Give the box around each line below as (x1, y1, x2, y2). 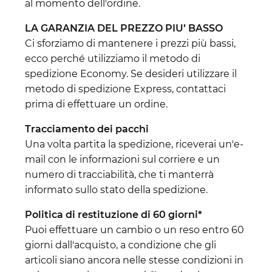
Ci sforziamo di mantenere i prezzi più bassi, (25, 37, 236, 49)
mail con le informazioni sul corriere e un (25, 153, 220, 165)
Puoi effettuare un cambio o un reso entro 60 (25, 223, 244, 236)
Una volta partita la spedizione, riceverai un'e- (25, 138, 243, 150)
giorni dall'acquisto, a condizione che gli (25, 239, 216, 251)
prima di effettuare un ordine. (25, 98, 168, 110)
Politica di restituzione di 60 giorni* (25, 208, 202, 220)
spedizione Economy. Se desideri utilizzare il (25, 67, 237, 80)
